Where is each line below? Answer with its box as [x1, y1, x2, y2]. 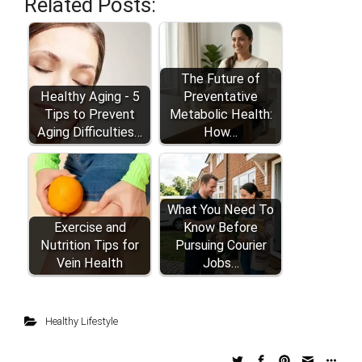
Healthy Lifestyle [44, 314, 118, 327]
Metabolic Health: [169, 106, 272, 122]
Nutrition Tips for [40, 237, 139, 253]
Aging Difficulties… [37, 124, 142, 140]
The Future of [181, 70, 260, 86]
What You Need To [167, 201, 274, 217]
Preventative [183, 88, 258, 104]
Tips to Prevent [44, 106, 135, 122]
